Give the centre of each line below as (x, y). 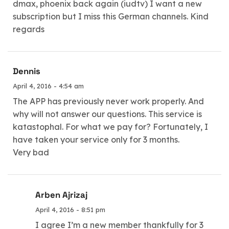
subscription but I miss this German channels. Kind (111, 16)
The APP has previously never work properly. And (108, 101)
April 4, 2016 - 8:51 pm (71, 209)
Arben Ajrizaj (62, 195)
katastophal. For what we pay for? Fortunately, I (110, 127)
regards (29, 29)
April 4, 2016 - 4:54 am (48, 86)
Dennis (27, 72)
